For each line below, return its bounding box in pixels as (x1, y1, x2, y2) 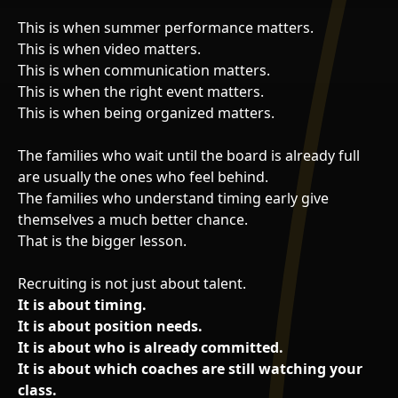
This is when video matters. (18, 38, 201, 59)
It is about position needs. (18, 315, 203, 336)
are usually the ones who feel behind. (18, 166, 268, 187)
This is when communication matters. (18, 60, 270, 80)
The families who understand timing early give (18, 187, 329, 208)
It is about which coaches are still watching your (18, 358, 362, 378)
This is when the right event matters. (18, 81, 264, 101)
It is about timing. (18, 294, 147, 314)
